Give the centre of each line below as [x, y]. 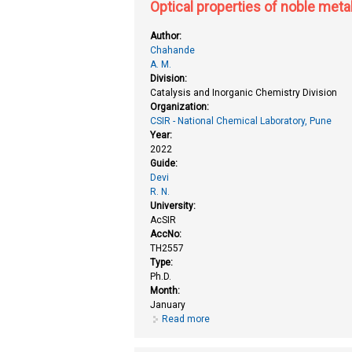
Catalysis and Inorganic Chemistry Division [244, 92]
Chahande [173, 50]
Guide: [165, 163]
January [168, 304]
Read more [186, 319]
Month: [167, 290]
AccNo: [167, 234]
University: [174, 205]
